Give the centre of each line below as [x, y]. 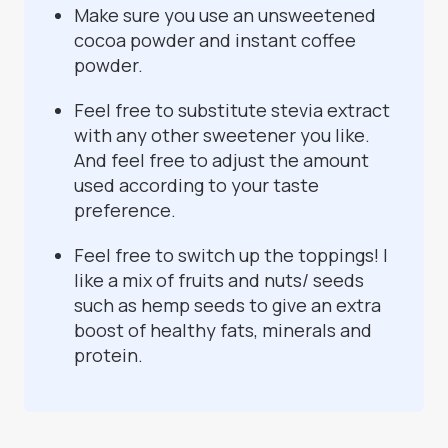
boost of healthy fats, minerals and [223, 330]
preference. [125, 210]
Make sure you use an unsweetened [225, 15]
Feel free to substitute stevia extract [232, 110]
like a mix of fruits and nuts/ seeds [219, 280]
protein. [108, 355]
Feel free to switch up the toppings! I [231, 255]
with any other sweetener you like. [222, 135]
